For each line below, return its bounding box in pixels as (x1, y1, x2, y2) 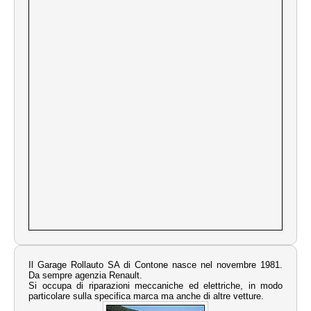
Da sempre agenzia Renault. (28, 270, 142, 280)
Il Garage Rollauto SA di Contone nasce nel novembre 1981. (28, 260, 283, 270)
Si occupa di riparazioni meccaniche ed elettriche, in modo (28, 280, 283, 291)
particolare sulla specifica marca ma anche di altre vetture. (28, 291, 264, 301)
